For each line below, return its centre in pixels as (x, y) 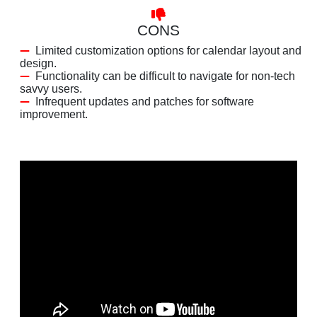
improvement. (54, 114)
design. (38, 63)
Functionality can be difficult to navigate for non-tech (165, 76)
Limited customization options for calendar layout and (168, 50)
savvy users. (51, 88)
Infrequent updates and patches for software (145, 101)
